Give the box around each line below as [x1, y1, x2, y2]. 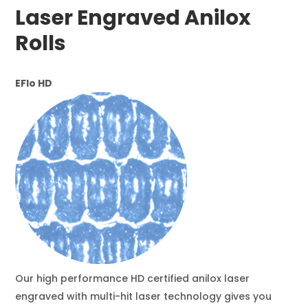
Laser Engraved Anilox [14, 3, 251, 32]
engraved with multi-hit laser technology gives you [14, 289, 272, 303]
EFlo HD [14, 76, 52, 90]
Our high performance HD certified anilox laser [14, 272, 250, 285]
